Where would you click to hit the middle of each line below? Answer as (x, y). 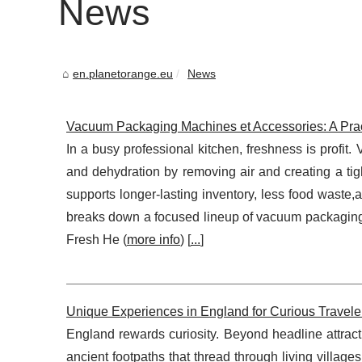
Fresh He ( (97, 240)
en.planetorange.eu (123, 74)
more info (154, 240)
